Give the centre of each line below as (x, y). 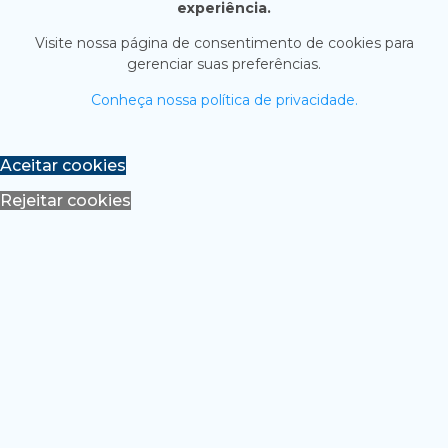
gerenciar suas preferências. (224, 64)
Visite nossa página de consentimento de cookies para (224, 43)
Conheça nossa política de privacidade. (224, 99)
